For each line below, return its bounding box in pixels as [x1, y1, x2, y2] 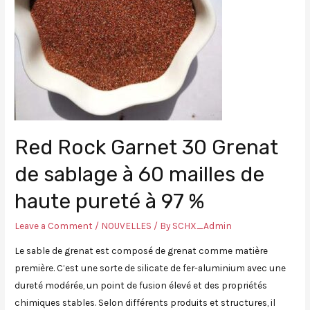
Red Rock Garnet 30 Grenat [15, 135, 279, 161]
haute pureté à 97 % [15, 189, 206, 215]
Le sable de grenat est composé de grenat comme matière [15, 244, 268, 256]
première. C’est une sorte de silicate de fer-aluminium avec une [15, 262, 286, 273]
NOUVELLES [101, 220, 152, 232]
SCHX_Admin [172, 220, 232, 232]
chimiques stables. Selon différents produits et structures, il [15, 296, 276, 308]
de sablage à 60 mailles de [15, 162, 265, 188]
